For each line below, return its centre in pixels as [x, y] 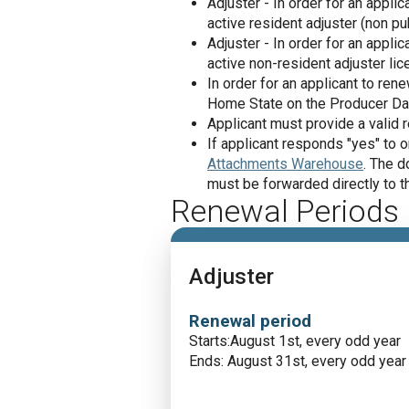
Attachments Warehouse [285, 164]
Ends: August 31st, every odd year [298, 361]
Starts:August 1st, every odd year [295, 341]
